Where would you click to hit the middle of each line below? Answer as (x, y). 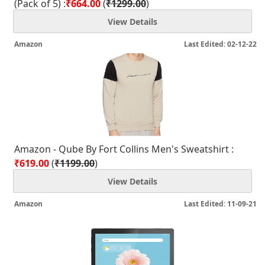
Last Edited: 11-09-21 (220, 204)
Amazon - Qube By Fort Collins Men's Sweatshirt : (124, 149)
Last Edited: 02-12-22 (220, 44)
